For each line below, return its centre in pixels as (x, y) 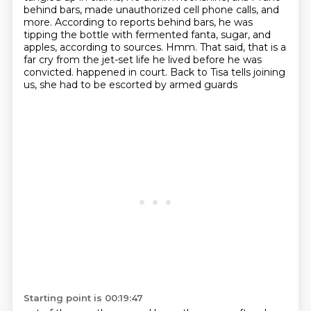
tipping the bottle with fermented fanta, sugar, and (147, 35)
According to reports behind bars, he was (153, 22)
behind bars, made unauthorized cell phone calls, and (151, 10)
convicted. (50, 72)
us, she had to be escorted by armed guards (130, 85)
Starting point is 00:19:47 (83, 298)
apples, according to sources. (94, 47)
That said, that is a (243, 47)
